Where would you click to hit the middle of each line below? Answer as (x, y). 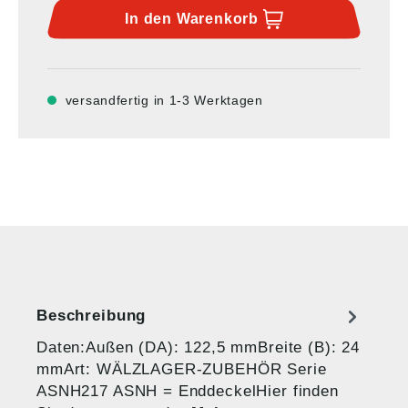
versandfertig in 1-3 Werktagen (164, 100)
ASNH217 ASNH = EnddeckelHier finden (188, 391)
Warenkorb (217, 18)
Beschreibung (92, 316)
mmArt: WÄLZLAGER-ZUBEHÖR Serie (182, 369)
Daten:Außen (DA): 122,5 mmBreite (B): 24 (199, 347)
